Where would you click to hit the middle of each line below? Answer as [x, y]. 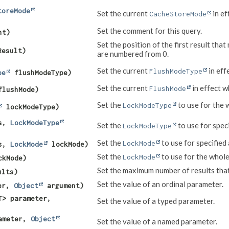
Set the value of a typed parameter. [156, 201]
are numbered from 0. [133, 54]
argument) [63, 186]
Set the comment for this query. [150, 31]
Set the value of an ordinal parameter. [160, 184]
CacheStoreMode [178, 14]
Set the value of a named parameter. [157, 222]
